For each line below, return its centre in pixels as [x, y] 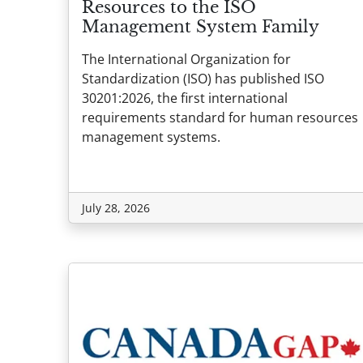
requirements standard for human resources [220, 118]
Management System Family [201, 27]
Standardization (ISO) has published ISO [203, 79]
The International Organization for [186, 60]
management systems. [151, 137]
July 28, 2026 [116, 208]
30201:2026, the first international [185, 98]
